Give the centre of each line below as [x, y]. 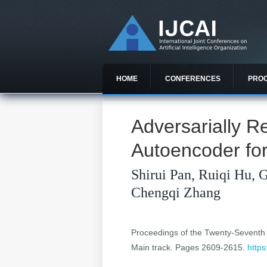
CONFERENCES [193, 79]
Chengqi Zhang [176, 193]
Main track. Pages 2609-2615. [190, 248]
